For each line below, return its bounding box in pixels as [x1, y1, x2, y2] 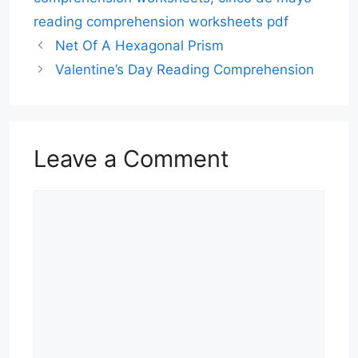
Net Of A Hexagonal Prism [55, 37, 225, 54]
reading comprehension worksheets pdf [34, 13, 288, 30]
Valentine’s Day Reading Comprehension [55, 61, 315, 78]
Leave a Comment [34, 144, 229, 173]
